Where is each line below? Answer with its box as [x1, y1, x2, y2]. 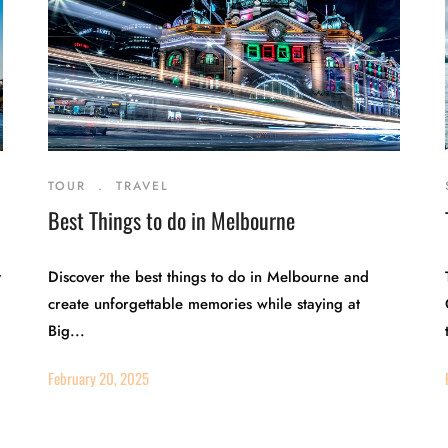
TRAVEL [116, 177, 170, 195]
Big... [48, 320, 86, 342]
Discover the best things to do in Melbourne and [48, 266, 370, 288]
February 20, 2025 [48, 367, 150, 389]
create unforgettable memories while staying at [48, 293, 361, 315]
